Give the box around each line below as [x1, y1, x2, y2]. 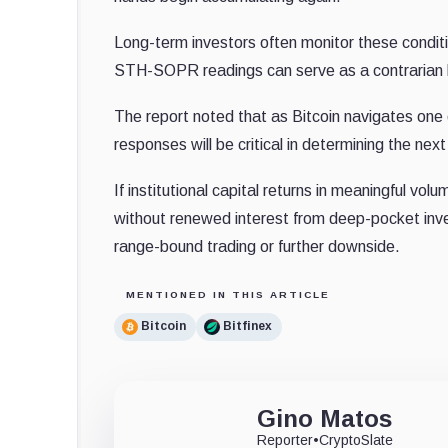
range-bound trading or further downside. [114, 237, 400, 255]
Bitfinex [223, 319, 272, 334]
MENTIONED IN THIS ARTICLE [126, 288, 330, 300]
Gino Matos [257, 404, 393, 432]
